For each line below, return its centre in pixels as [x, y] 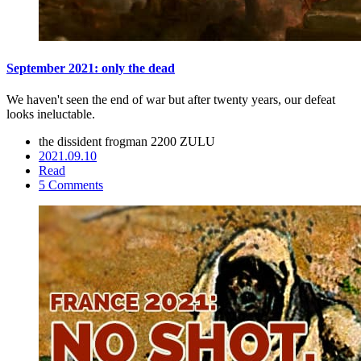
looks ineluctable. [51, 114]
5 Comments [71, 185]
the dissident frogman [95, 142]
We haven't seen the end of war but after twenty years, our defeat [171, 100]
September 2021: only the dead [91, 68]
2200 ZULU [183, 142]
